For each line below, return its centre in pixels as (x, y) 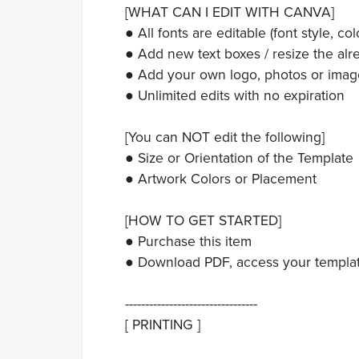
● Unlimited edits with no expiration (234, 95)
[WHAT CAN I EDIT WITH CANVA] (229, 12)
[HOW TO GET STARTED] (203, 220)
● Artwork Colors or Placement (220, 179)
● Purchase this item (188, 241)
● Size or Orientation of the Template (239, 158)
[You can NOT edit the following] (224, 137)
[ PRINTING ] (162, 325)
